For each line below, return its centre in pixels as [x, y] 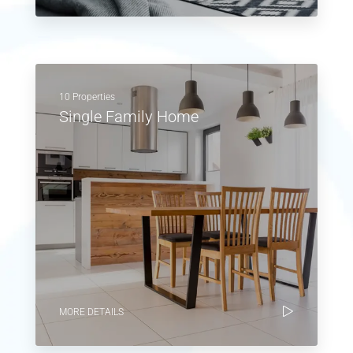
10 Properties [87, 97]
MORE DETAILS [91, 312]
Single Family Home [129, 116]
